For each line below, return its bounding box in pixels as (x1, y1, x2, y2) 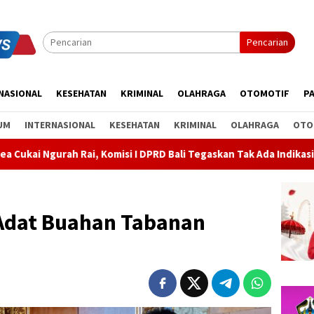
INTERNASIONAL (25, 118, 95, 131)
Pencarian (247, 36, 288, 48)
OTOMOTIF (240, 87, 289, 100)
